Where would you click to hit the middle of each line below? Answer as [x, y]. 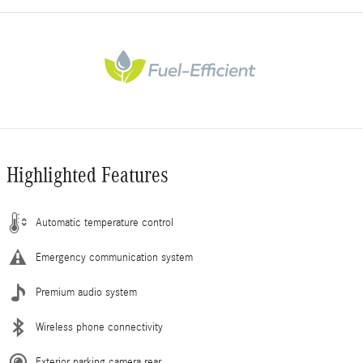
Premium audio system [86, 292]
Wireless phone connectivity [99, 327]
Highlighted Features [88, 175]
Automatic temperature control [105, 222]
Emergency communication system [114, 257]
